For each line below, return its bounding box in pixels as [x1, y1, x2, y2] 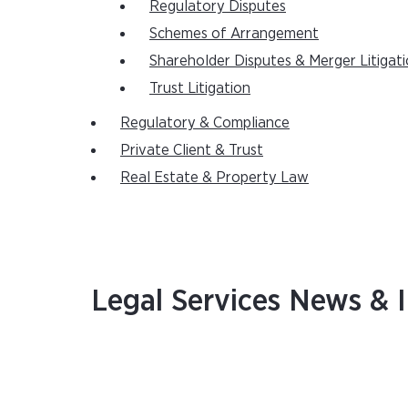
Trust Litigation [149, 80, 250, 96]
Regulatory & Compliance [120, 115, 290, 130]
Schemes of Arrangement [149, 25, 319, 41]
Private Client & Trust [120, 142, 263, 158]
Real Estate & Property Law [120, 169, 309, 185]
